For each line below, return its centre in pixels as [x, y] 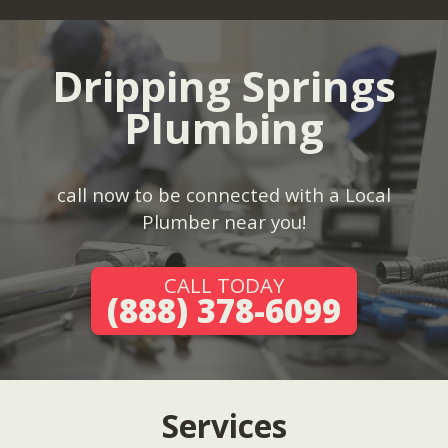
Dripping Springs [224, 85]
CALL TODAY [224, 285]
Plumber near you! [224, 221]
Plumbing [224, 127]
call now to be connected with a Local [224, 194]
